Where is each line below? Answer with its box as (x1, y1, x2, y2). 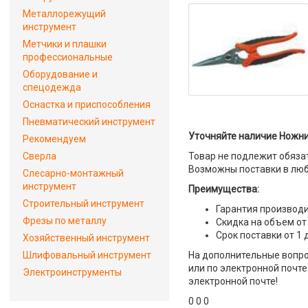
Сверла (23, 151, 56, 162)
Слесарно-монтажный (23, 168, 124, 179)
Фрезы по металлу (23, 215, 107, 226)
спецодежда (23, 82, 81, 93)
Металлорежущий (23, 8, 106, 19)
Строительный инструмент (23, 198, 144, 209)
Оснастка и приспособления (23, 99, 151, 110)
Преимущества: (188, 184, 260, 195)
